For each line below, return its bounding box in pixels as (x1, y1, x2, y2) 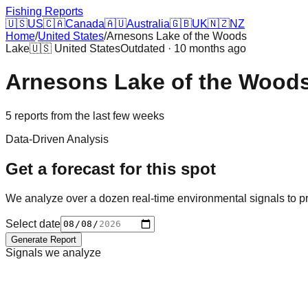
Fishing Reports (5, 5, 83, 17)
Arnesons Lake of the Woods (107, 30, 247, 42)
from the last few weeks (48, 109, 164, 122)
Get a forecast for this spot (5, 159, 216, 178)
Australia (126, 18, 170, 30)
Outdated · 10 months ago (120, 43, 246, 54)
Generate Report (11, 234, 76, 245)
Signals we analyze (5, 246, 101, 258)
